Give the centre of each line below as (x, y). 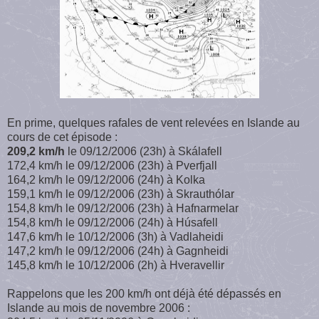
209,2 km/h (36, 151)
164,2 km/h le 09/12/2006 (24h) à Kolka (106, 179)
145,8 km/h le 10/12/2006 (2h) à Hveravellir (116, 265)
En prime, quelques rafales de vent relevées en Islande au (153, 122)
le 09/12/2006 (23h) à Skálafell (143, 151)
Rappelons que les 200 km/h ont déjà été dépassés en (144, 293)
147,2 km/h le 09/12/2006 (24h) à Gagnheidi (118, 251)
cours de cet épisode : (62, 137)
